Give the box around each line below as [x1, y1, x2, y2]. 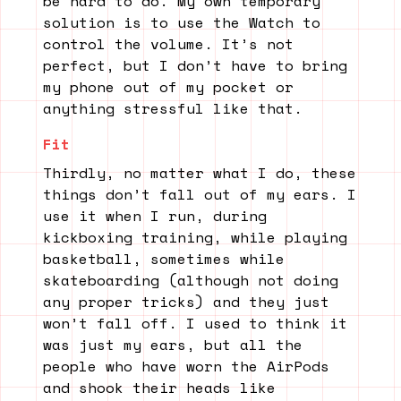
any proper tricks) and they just [43, 291, 329, 313]
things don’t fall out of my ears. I [43, 183, 356, 206]
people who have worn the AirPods [43, 355, 329, 378]
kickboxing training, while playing [43, 226, 347, 249]
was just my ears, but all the [43, 334, 303, 356]
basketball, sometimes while [43, 248, 285, 270]
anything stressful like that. [43, 98, 303, 120]
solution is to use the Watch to [43, 12, 320, 34]
